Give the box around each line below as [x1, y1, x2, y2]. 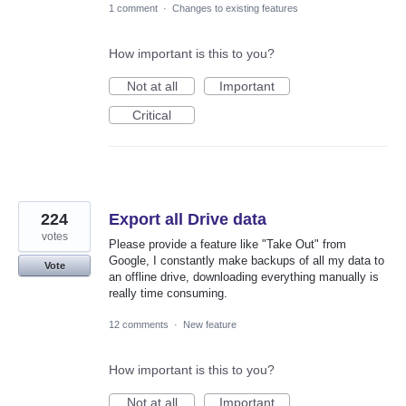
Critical [132, 107, 171, 122]
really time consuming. [109, 285, 227, 300]
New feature [183, 319, 237, 331]
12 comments [109, 319, 169, 331]
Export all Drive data [109, 209, 266, 228]
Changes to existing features [172, 2, 298, 14]
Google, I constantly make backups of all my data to [109, 253, 384, 267]
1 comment [109, 2, 158, 14]
